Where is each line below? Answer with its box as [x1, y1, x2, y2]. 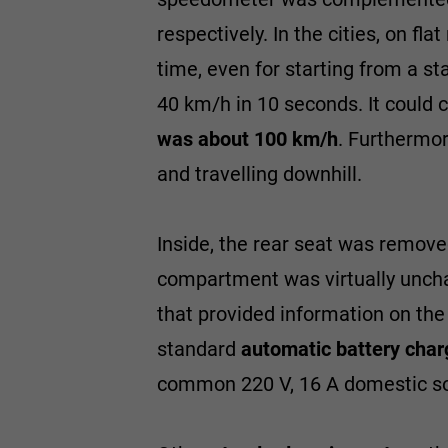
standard [157, 336, 241, 361]
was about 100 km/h [157, 126, 338, 151]
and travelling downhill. [157, 161, 362, 186]
